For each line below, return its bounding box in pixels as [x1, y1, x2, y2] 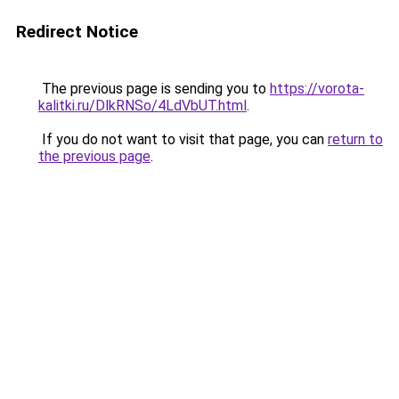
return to [328, 131, 383, 148]
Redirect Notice [16, 21, 138, 42]
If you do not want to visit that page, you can [38, 131, 328, 148]
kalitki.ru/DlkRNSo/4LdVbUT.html [38, 97, 247, 114]
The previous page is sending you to [38, 80, 270, 97]
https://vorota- [270, 80, 364, 97]
